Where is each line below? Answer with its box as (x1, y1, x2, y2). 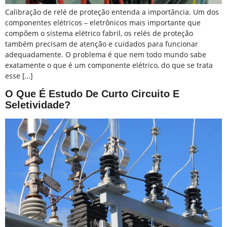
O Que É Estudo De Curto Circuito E (5, 88, 179, 99)
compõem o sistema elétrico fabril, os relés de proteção (5, 28, 193, 38)
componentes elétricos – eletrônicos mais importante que (5, 17, 201, 27)
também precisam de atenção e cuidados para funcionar (5, 39, 198, 49)
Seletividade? (5, 99, 70, 110)
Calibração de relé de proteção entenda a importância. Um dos (5, 7, 219, 17)
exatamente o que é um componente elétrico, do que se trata (5, 60, 213, 70)
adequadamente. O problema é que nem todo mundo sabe (5, 49, 206, 59)
